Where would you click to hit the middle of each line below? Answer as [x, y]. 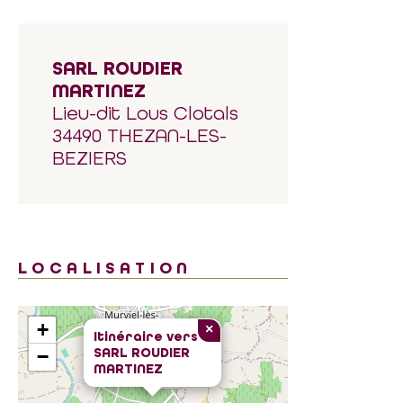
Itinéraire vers [146, 336]
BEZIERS [90, 158]
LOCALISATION [105, 268]
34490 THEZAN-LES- [139, 136]
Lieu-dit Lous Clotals [145, 113]
